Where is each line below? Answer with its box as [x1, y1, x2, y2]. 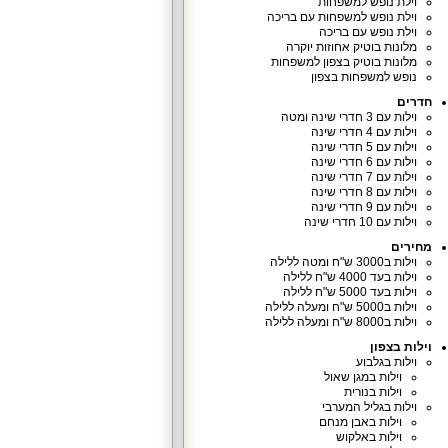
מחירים [390, 240, 432, 254]
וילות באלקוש [335, 430, 402, 444]
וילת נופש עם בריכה [318, 25, 417, 39]
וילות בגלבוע [355, 355, 417, 369]
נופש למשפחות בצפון [310, 70, 417, 84]
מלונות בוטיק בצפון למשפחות [270, 55, 417, 69]
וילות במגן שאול [323, 370, 402, 384]
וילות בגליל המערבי [321, 400, 417, 414]
